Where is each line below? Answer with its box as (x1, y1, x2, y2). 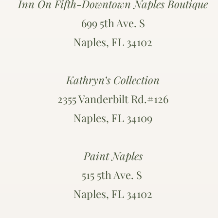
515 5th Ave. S (81, 167, 145, 182)
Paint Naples (83, 148, 143, 163)
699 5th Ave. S (81, 16, 145, 30)
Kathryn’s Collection (66, 73, 160, 87)
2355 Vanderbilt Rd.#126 (57, 91, 168, 106)
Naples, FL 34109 (73, 110, 152, 125)
